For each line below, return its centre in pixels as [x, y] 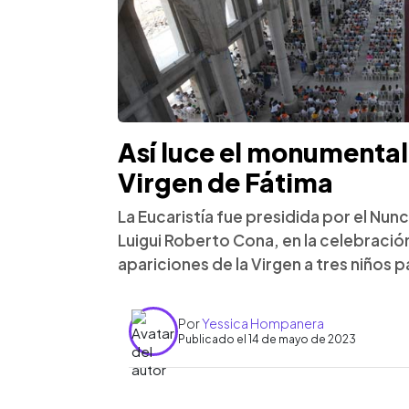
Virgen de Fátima [225, 182]
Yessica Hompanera [263, 324]
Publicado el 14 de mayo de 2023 [267, 340]
